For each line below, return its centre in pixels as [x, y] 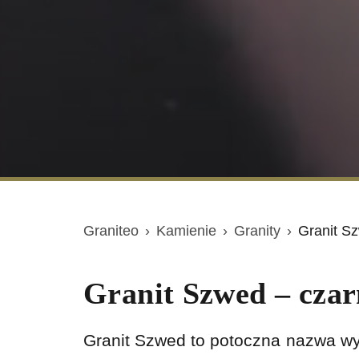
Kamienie [186, 231]
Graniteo [111, 231]
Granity [257, 231]
